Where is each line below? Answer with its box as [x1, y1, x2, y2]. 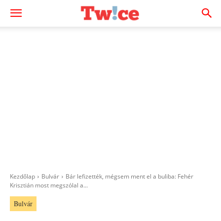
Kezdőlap [10, 172, 35, 181]
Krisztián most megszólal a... [10, 181, 88, 189]
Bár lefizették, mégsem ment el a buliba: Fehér [66, 172, 193, 181]
